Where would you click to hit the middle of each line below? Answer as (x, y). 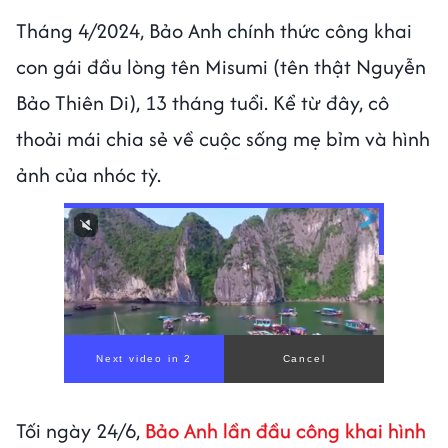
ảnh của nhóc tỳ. (91, 174)
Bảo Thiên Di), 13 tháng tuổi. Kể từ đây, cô (202, 102)
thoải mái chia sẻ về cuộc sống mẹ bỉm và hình (223, 138)
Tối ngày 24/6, (80, 430)
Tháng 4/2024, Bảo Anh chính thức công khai (214, 30)
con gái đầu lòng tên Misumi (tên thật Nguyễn (221, 66)
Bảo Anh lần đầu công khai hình (285, 430)
